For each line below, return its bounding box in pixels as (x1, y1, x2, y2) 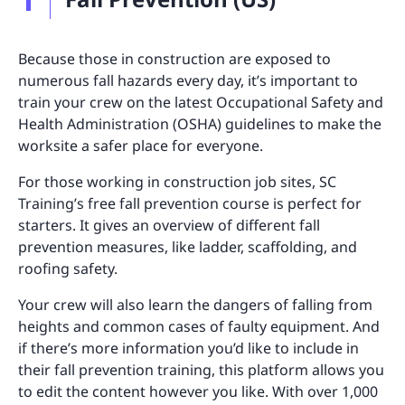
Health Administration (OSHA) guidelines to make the (18, 113, 381, 134)
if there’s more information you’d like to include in (18, 337, 359, 358)
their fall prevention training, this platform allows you (18, 359, 384, 380)
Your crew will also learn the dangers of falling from (18, 294, 372, 315)
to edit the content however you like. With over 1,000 (18, 381, 378, 401)
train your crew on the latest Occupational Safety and (18, 91, 383, 112)
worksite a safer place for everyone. (18, 135, 263, 155)
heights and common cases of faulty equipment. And (18, 316, 380, 336)
